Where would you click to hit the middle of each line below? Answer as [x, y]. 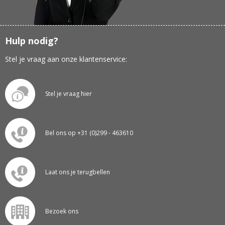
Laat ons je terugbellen [77, 172]
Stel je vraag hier [68, 94]
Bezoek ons [62, 211]
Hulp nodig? [31, 41]
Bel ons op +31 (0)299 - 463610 [89, 133]
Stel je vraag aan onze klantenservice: [66, 59]
